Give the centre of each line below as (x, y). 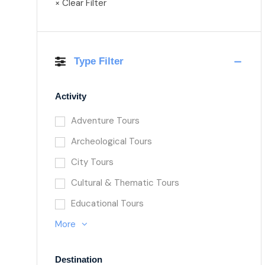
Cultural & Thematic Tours (125, 183)
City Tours (92, 162)
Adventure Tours (105, 121)
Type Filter (99, 61)
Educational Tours (107, 203)
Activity (71, 96)
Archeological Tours (112, 141)
